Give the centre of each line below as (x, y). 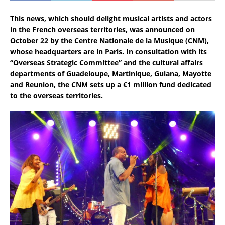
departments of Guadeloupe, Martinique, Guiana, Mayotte (111, 73)
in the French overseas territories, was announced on (102, 29)
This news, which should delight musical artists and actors (111, 18)
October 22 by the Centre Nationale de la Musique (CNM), (109, 40)
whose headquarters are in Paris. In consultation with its (108, 51)
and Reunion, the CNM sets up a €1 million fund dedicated (111, 84)
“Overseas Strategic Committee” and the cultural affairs (106, 62)
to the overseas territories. (57, 95)
